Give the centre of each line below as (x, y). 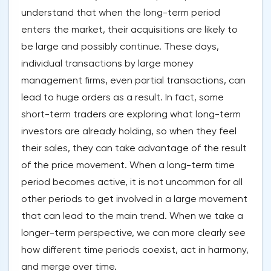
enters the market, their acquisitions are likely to (129, 30)
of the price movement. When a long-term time (128, 165)
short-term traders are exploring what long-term (131, 114)
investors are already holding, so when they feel (129, 131)
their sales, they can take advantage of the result (134, 148)
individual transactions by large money (107, 64)
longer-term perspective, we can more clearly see (133, 233)
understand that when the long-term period (121, 13)
